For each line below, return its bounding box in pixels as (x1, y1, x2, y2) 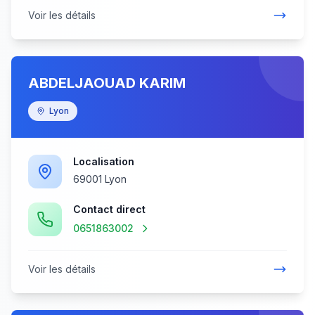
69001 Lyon (73, 173, 127, 185)
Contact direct (73, 203, 146, 215)
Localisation (73, 155, 134, 167)
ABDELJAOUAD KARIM (28, 75, 186, 91)
